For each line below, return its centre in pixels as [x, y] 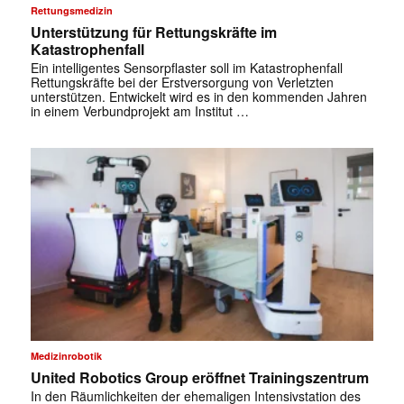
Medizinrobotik [66, 356]
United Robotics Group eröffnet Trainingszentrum [199, 378]
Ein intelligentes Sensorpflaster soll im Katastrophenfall [186, 67]
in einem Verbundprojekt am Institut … [139, 110]
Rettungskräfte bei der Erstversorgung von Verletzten [182, 82]
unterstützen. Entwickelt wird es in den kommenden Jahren [198, 96]
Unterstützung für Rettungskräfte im [153, 32]
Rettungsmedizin [71, 10]
